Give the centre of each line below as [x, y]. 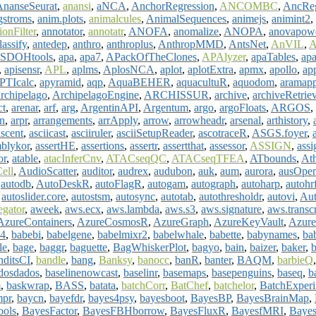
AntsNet [247, 44]
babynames [272, 234]
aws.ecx [83, 209]
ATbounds [273, 158]
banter [218, 260]
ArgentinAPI [109, 107]
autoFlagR [119, 183]
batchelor [234, 285]
